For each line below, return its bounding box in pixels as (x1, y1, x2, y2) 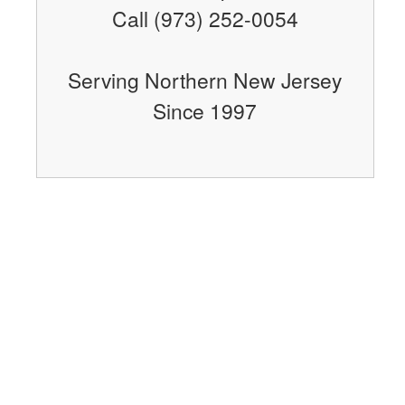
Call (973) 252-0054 (111, 3, 298, 33)
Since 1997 (153, 95, 258, 125)
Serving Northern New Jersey (68, 64, 343, 94)
